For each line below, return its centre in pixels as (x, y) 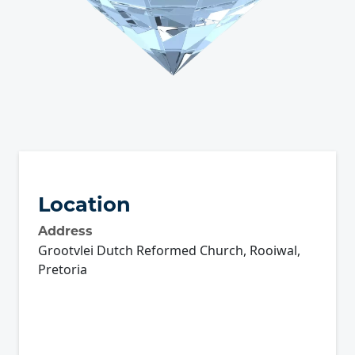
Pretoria (63, 269)
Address (65, 231)
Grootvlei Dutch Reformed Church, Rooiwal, (169, 250)
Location (84, 204)
